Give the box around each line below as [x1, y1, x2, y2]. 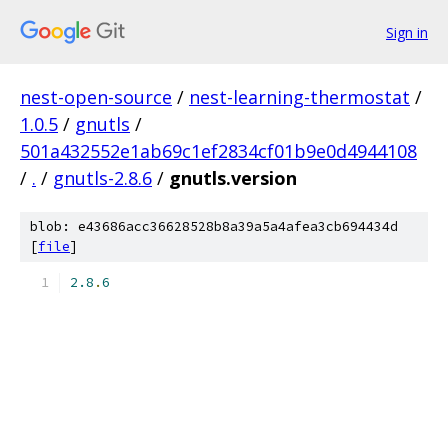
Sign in [386, 22, 428, 42]
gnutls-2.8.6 [53, 166, 152, 190]
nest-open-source [20, 85, 172, 109]
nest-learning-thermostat [189, 85, 410, 109]
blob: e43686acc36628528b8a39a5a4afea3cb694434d [30, 218, 398, 235]
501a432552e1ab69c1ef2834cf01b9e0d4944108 [20, 139, 417, 163]
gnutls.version [169, 166, 297, 190]
